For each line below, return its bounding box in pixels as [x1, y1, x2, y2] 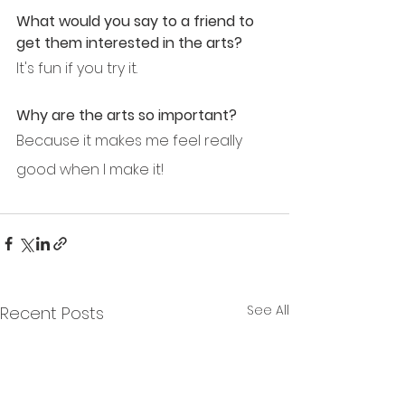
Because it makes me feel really [16, 129, 246, 151]
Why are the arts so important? [16, 104, 237, 126]
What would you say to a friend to [16, 10, 258, 32]
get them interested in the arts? [16, 32, 242, 53]
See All [247, 300, 289, 319]
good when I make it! [16, 158, 164, 180]
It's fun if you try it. [16, 57, 137, 79]
